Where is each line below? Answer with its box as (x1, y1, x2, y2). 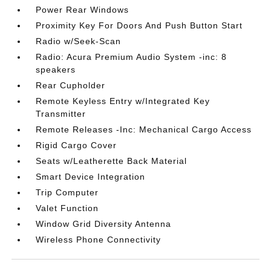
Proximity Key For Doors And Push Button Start (36, 20, 243, 30)
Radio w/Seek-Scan (36, 36, 122, 46)
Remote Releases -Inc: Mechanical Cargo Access (36, 124, 252, 134)
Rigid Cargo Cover (36, 140, 117, 150)
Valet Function (36, 203, 99, 213)
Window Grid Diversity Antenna (36, 218, 172, 229)
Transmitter (36, 108, 87, 119)
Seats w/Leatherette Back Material (36, 155, 188, 166)
